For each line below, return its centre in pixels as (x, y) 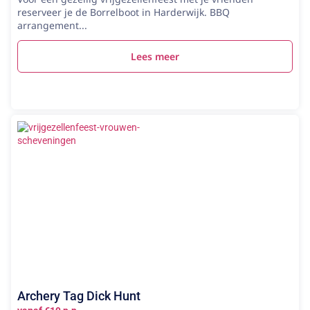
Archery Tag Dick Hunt (79, 296)
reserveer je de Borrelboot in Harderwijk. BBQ (124, 12)
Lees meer (155, 56)
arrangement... (52, 25)
